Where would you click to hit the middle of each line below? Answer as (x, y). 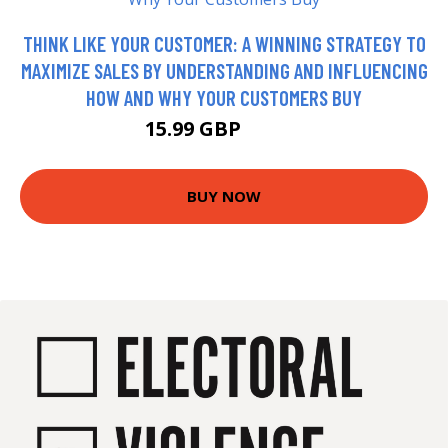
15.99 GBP (195, 128)
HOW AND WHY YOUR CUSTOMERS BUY (224, 97)
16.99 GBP (274, 131)
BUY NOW (224, 196)
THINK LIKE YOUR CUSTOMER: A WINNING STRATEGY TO (224, 43)
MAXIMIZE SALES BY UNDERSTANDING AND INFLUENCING (224, 70)
